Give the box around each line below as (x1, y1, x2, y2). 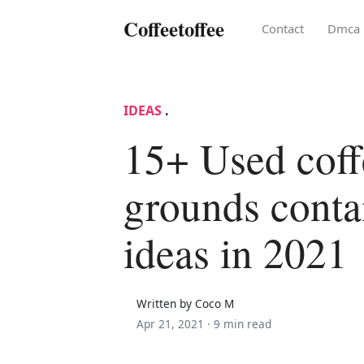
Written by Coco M (136, 295, 234, 311)
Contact (262, 19, 305, 37)
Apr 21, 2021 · (136, 315, 214, 331)
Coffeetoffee (123, 13, 224, 43)
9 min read (214, 315, 271, 331)
